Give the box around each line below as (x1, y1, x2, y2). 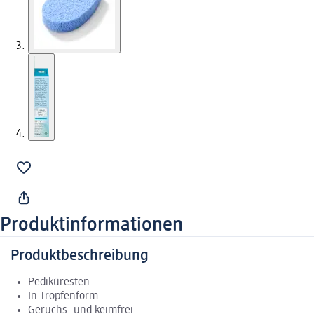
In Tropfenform (28, 291, 98, 303)
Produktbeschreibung (11, 248, 149, 264)
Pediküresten (28, 277, 90, 289)
